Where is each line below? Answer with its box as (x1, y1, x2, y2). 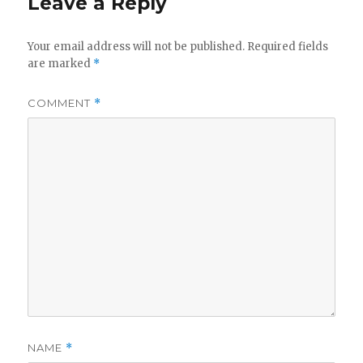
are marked (28, 57, 94, 71)
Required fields (247, 40, 329, 54)
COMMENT (28, 96, 95, 110)
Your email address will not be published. (28, 40, 246, 54)
